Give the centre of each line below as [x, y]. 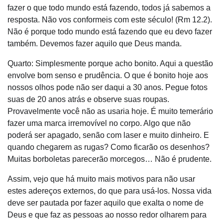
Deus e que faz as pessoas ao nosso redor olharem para [107, 215]
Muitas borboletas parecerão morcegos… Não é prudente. [110, 159]
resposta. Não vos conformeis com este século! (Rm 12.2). [110, 19]
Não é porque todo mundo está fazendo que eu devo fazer [110, 31]
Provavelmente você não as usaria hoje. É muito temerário [110, 111]
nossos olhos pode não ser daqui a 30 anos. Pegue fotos [108, 87]
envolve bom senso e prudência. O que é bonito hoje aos [108, 75]
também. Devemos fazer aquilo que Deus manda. [95, 43]
